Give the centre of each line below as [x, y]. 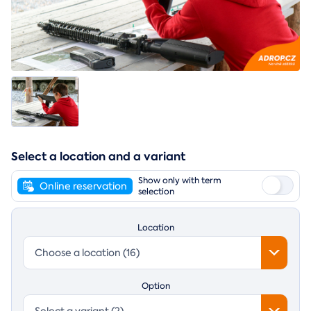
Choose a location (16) [87, 252]
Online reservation [83, 186]
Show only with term [180, 180]
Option [155, 286]
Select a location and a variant [98, 156]
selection [156, 191]
